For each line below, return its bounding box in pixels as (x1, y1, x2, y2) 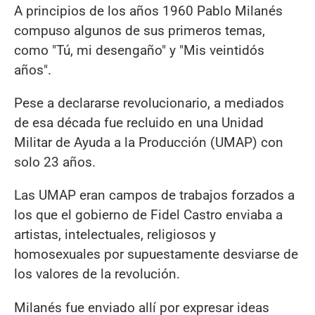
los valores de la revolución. (14, 266, 180, 283)
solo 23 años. (14, 154, 96, 171)
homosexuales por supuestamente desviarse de (14, 246, 298, 263)
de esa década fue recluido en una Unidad (14, 115, 264, 131)
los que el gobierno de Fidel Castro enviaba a (14, 207, 283, 224)
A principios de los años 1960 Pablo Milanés (14, 3, 283, 20)
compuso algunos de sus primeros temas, (14, 22, 265, 39)
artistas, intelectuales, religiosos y (14, 226, 216, 243)
